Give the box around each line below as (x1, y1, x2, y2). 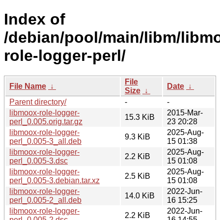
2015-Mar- (167, 108, 203, 117)
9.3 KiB (125, 132, 150, 141)
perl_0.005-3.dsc (9, 156, 68, 165)
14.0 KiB (125, 191, 155, 200)
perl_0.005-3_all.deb (9, 137, 82, 145)
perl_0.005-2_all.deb (9, 195, 82, 204)
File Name (9, 82, 46, 90)
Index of (4, 10, 65, 28)
